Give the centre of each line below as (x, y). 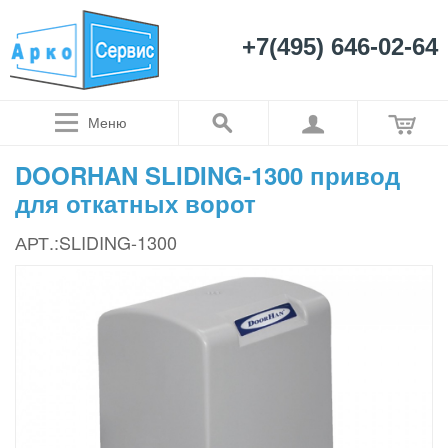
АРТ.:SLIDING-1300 (96, 241)
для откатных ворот (135, 202)
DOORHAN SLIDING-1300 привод (207, 174)
